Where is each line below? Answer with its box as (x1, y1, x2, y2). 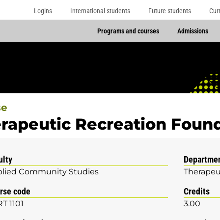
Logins (34, 6, 53, 15)
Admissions (177, 27, 208, 35)
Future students (148, 6, 191, 15)
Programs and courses (97, 27, 159, 35)
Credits (184, 186, 210, 196)
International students (70, 6, 131, 15)
